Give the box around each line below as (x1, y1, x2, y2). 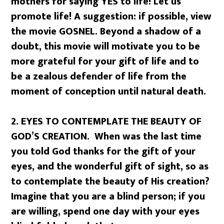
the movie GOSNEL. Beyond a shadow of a (11, 23, 201, 40)
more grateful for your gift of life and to (11, 53, 199, 70)
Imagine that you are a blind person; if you (11, 188, 205, 205)
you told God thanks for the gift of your (11, 143, 196, 160)
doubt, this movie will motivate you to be (11, 38, 200, 55)
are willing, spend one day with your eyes (11, 203, 200, 220)
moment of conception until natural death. (11, 83, 206, 100)
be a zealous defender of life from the (11, 68, 187, 85)
